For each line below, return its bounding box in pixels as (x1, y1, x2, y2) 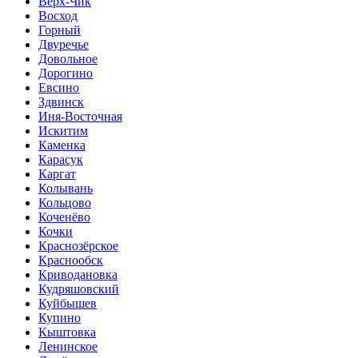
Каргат (38, 167, 76, 181)
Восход (38, 9, 78, 23)
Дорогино (38, 66, 93, 81)
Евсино (38, 81, 79, 95)
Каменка (38, 138, 86, 153)
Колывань (38, 181, 93, 196)
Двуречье (38, 38, 89, 52)
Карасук (38, 153, 83, 167)
